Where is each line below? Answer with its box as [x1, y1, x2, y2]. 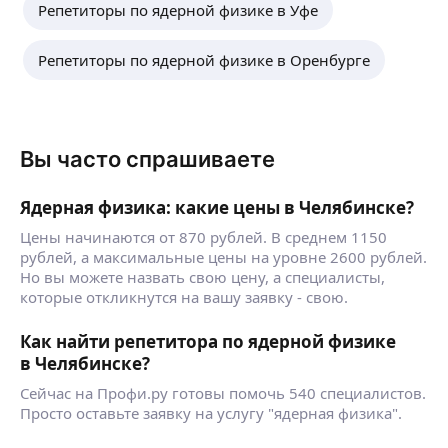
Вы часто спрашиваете [20, 146, 275, 172]
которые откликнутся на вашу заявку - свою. [20, 287, 348, 307]
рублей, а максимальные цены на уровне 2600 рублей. [20, 247, 427, 267]
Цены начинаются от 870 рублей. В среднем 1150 [20, 227, 387, 247]
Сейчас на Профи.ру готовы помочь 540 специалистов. [20, 383, 426, 403]
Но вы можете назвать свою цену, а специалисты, [20, 267, 385, 287]
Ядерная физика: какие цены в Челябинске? [20, 196, 414, 219]
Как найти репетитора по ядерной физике [20, 330, 396, 353]
